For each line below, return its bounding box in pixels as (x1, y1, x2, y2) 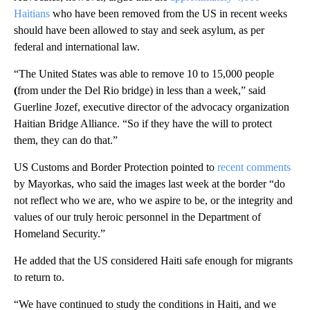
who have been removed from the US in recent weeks (50, 7, 287, 19)
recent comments (217, 161, 291, 173)
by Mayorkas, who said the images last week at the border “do (14, 177, 285, 190)
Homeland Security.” (14, 227, 105, 239)
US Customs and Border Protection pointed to (14, 161, 217, 173)
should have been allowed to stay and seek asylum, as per (14, 24, 264, 36)
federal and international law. (14, 40, 140, 53)
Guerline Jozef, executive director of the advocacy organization (14, 100, 289, 113)
